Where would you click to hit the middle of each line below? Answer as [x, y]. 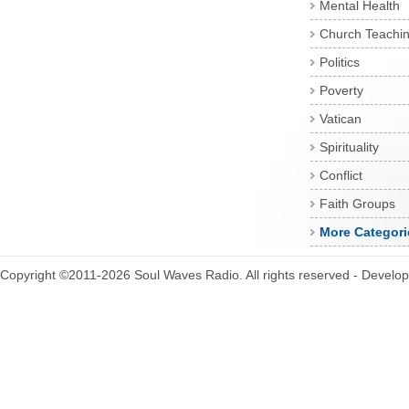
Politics [340, 62]
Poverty [341, 90]
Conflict [341, 175]
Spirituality [349, 147]
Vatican [341, 119]
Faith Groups [357, 204]
